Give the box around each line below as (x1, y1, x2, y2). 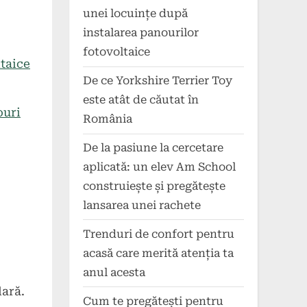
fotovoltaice (83, 45, 150, 59)
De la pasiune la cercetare (83, 140, 223, 154)
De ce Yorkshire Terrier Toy (83, 74, 232, 88)
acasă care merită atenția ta (83, 246, 234, 260)
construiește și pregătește (83, 179, 225, 193)
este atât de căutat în (83, 93, 199, 107)
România (83, 112, 132, 126)
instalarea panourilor (83, 26, 199, 40)
